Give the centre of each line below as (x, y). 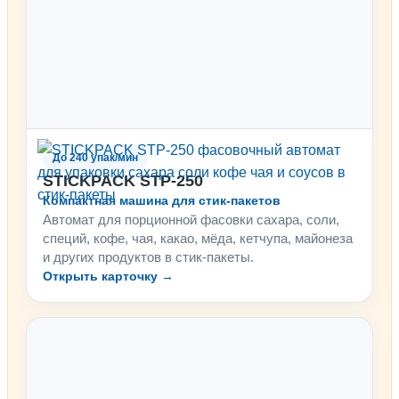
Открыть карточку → (108, 277)
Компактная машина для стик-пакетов (162, 201)
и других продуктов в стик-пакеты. (148, 257)
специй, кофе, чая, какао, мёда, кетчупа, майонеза (198, 239)
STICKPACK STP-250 (123, 181)
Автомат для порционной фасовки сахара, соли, (191, 220)
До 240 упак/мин (95, 158)
